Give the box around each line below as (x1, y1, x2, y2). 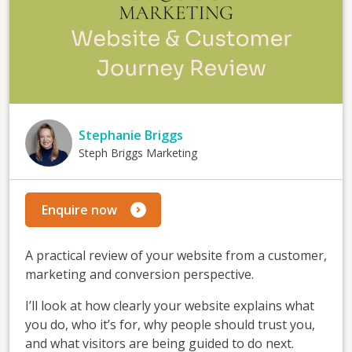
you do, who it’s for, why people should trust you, (25, 316, 315, 334)
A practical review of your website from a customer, (25, 247, 327, 265)
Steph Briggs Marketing (79, 145, 197, 160)
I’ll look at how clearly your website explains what (25, 297, 314, 315)
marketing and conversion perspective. (25, 266, 254, 284)
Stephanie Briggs (79, 126, 183, 144)
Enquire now (42, 200, 117, 218)
